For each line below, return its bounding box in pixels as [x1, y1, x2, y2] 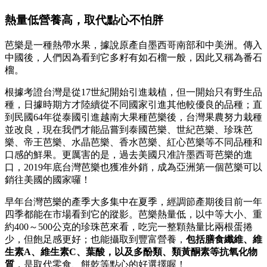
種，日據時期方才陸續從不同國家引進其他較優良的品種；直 [5, 100, 262, 110]
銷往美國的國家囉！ [5, 175, 91, 185]
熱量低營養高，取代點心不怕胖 [5, 14, 163, 27]
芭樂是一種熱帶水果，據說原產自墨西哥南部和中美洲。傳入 [5, 40, 262, 51]
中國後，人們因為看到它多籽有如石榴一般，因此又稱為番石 [5, 52, 262, 63]
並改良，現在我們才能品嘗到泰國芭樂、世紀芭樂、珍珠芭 [5, 125, 253, 135]
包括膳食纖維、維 [186, 234, 262, 245]
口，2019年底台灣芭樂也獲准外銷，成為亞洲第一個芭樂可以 [5, 162, 262, 173]
